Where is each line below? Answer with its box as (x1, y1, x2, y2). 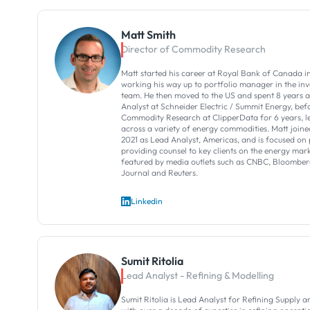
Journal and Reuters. (120, 167, 198, 178)
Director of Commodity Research (120, 42, 266, 55)
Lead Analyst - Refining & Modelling (120, 268, 274, 282)
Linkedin (130, 195, 163, 206)
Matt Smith (120, 27, 176, 42)
